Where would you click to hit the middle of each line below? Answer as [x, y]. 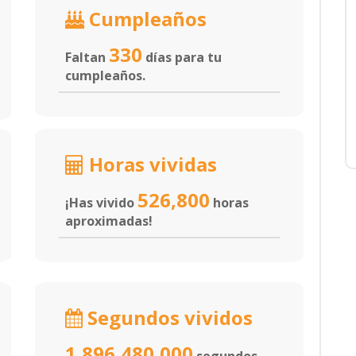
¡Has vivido [101, 203]
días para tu [182, 57]
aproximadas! [109, 221]
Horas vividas [151, 164]
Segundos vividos [168, 317]
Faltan [87, 57]
